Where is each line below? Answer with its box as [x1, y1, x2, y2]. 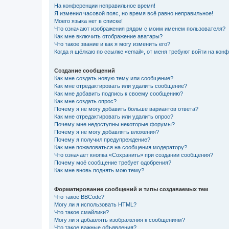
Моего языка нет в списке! [54, 17, 123, 24]
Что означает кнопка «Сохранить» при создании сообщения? [54, 151, 213, 158]
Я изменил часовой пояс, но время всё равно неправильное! [54, 10, 213, 16]
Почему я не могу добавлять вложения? [54, 128, 159, 135]
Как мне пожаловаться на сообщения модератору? [54, 144, 187, 150]
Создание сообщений [54, 67, 115, 74]
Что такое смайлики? [54, 209, 109, 215]
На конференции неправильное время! [54, 2, 155, 9]
